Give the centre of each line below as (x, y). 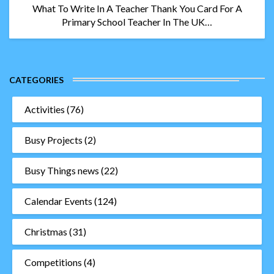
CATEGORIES (36, 80)
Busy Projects (54, 140)
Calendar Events (58, 201)
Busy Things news (62, 171)
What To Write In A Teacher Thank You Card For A (137, 9)
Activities (45, 109)
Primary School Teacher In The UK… (137, 22)
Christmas (46, 232)
